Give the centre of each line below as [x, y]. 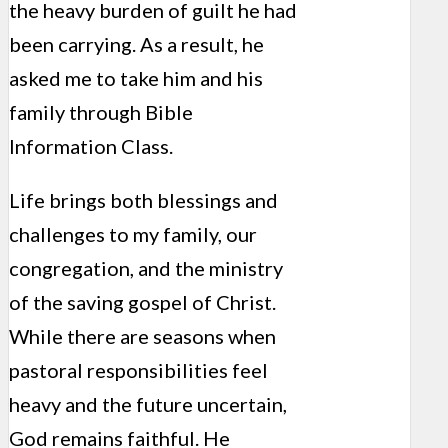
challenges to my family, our [133, 233]
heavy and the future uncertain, [148, 403]
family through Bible [101, 111]
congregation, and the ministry [146, 267]
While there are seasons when [142, 335]
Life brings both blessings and [143, 199]
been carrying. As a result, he [136, 43]
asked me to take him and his [136, 77]
